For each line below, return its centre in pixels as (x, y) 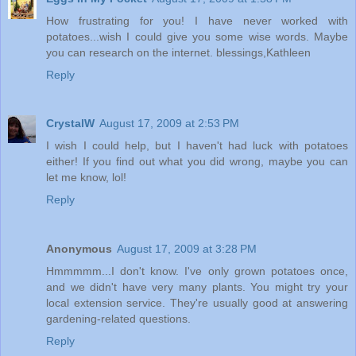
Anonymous (79, 249)
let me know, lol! (86, 178)
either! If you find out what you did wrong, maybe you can (197, 162)
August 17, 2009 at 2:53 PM (169, 124)
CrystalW (70, 124)
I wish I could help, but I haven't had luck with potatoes (197, 146)
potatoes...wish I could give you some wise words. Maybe (197, 36)
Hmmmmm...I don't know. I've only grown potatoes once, (197, 271)
